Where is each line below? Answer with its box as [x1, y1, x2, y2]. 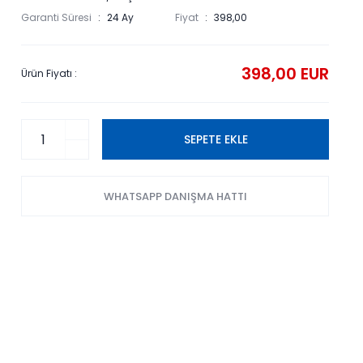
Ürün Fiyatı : [21, 66, 77, 80]
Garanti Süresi [21, 11, 92, 24]
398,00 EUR [241, 62, 329, 85]
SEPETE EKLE [183, 130, 248, 147]
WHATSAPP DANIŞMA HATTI [103, 188, 247, 204]
